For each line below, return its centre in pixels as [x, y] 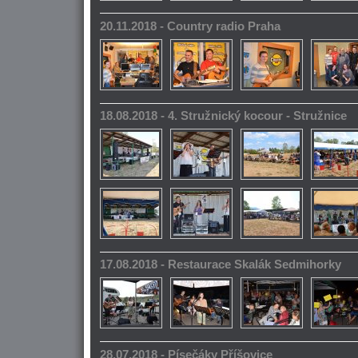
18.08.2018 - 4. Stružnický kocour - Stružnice [223, 116]
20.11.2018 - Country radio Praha [190, 26]
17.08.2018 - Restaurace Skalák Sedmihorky [221, 265]
